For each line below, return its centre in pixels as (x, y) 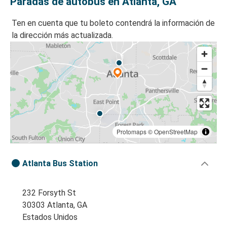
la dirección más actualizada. (62, 35)
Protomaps (131, 132)
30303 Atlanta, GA (55, 205)
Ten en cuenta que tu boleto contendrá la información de (113, 23)
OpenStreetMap (176, 132)
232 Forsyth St (49, 193)
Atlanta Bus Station (60, 164)
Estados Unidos (50, 217)
